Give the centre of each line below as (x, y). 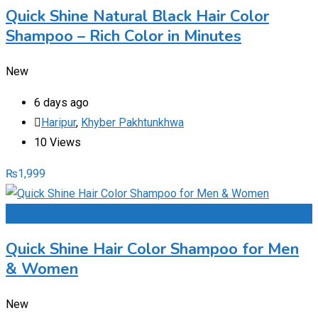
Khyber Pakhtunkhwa (132, 122)
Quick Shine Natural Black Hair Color (137, 16)
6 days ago (61, 102)
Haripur (59, 122)
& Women (42, 269)
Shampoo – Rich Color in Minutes (124, 36)
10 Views (57, 142)
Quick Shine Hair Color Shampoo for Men (152, 249)
